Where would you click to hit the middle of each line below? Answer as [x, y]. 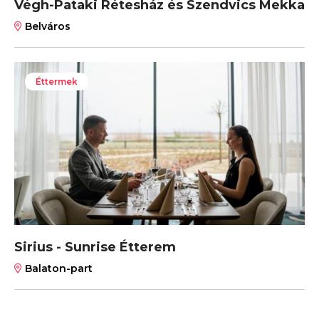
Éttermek [57, 81]
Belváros [46, 26]
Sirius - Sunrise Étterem [95, 247]
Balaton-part [57, 268]
